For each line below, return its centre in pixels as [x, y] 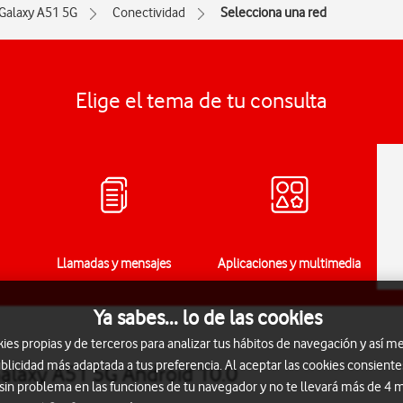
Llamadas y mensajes [114, 264]
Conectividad [149, 13]
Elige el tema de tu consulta [201, 100]
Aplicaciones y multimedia [289, 264]
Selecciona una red [273, 13]
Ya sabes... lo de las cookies [208, 318]
